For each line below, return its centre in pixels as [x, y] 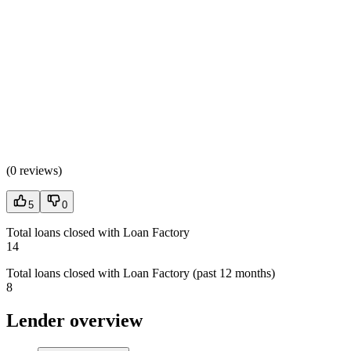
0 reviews [34, 171]
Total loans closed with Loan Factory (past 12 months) [141, 273]
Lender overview [74, 321]
